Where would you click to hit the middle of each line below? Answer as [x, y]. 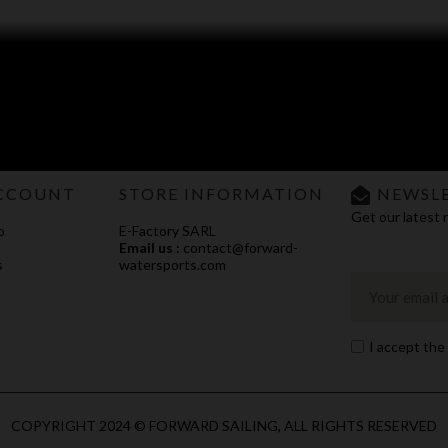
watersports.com [172, 265]
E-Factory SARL [167, 231]
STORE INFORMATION [221, 194]
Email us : [149, 248]
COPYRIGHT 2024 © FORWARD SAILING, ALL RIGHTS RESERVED [224, 425]
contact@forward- [238, 248]
